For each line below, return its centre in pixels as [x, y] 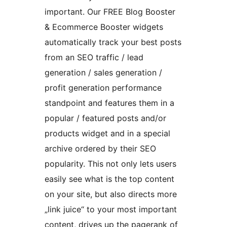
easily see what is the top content [109, 179]
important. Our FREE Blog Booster [110, 12]
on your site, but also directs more [111, 194]
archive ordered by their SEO [100, 149]
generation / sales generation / [103, 73]
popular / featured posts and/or [105, 118]
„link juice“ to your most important [111, 210]
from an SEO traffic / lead [94, 58]
